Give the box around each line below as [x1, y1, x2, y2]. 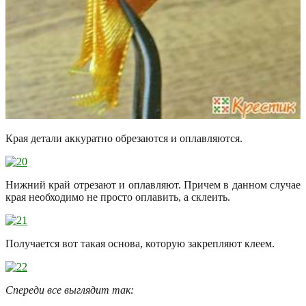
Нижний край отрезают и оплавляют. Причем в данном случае [5, 179, 301, 191]
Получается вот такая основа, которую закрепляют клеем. [5, 238, 275, 250]
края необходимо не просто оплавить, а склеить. [5, 191, 230, 204]
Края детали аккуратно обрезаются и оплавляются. [5, 133, 242, 145]
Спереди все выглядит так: [5, 284, 134, 296]
